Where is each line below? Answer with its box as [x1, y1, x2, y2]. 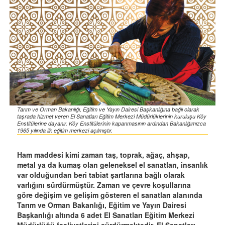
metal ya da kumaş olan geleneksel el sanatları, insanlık [17, 160, 208, 170]
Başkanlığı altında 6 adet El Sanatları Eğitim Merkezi [17, 210, 194, 220]
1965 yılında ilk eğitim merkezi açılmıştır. [17, 127, 113, 135]
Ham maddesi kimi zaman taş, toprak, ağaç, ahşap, [17, 150, 190, 160]
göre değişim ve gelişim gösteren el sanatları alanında [17, 190, 202, 200]
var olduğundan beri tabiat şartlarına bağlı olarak [17, 170, 185, 180]
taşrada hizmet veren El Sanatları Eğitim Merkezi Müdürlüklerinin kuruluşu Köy [17, 113, 206, 121]
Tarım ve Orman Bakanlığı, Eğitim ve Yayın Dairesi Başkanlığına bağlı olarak [17, 105, 199, 114]
